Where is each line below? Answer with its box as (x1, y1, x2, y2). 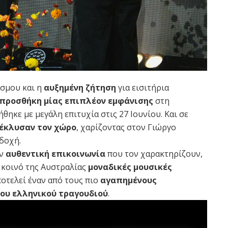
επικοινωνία (51, 148, 105, 160)
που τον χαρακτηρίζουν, (105, 148, 203, 160)
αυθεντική (6, 148, 49, 160)
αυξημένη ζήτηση (44, 82, 116, 94)
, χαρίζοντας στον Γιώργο (76, 122, 176, 133)
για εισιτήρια (116, 82, 169, 94)
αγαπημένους (100, 175, 157, 186)
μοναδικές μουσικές (88, 161, 172, 173)
